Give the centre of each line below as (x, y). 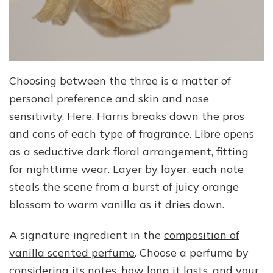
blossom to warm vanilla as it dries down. (117, 204)
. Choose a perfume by (192, 252)
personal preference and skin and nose (109, 98)
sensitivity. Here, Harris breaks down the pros (127, 116)
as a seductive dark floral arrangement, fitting (129, 151)
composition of (202, 235)
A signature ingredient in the (87, 235)
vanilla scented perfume (72, 252)
